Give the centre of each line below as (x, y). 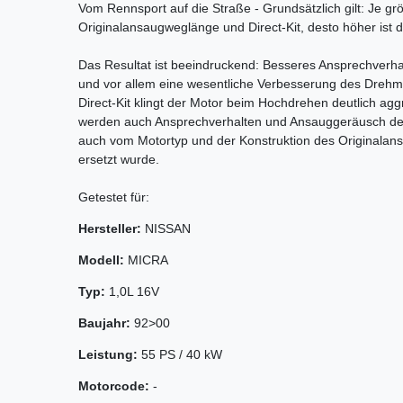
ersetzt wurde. (119, 160)
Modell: (101, 260)
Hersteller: (110, 229)
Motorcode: (114, 386)
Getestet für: (114, 197)
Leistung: (108, 355)
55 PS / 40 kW (180, 355)
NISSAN (166, 229)
